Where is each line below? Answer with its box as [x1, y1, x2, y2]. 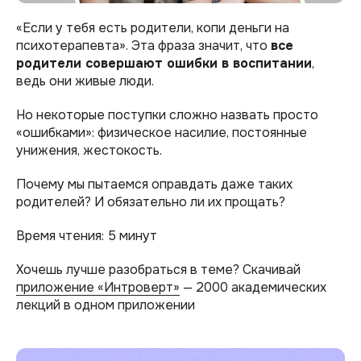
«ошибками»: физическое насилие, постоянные [16, 123, 307, 141]
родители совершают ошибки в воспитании [16, 54, 312, 72]
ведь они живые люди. [16, 72, 154, 89]
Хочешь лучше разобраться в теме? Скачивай [16, 260, 301, 278]
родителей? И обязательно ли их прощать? [16, 193, 285, 210]
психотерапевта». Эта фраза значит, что [16, 36, 271, 54]
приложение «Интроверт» [16, 278, 180, 296]
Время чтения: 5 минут [16, 226, 157, 244]
